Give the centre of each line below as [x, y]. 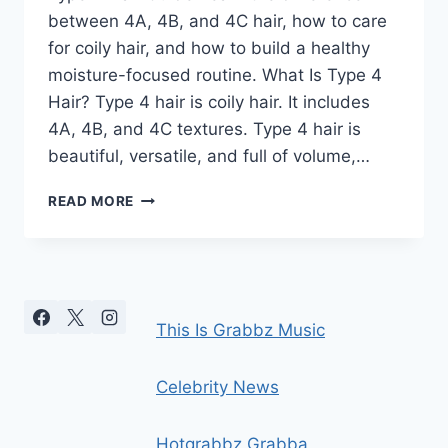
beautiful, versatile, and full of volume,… [209, 156]
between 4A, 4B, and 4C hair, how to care [217, 21]
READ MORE [91, 201]
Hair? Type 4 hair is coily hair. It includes [209, 102]
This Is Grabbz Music [240, 330]
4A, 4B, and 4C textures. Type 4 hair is [204, 129]
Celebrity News [217, 387]
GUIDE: [158, 259]
